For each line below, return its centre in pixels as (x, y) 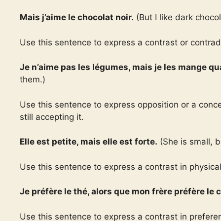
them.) (33, 79)
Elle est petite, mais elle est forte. (89, 142)
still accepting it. (52, 117)
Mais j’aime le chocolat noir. (77, 17)
